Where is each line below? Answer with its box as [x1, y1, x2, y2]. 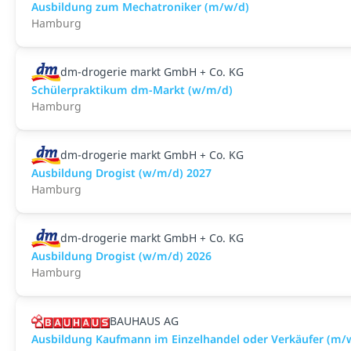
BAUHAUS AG [110, 313, 179, 328]
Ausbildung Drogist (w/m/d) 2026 [31, 248, 212, 263]
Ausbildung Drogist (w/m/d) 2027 [31, 165, 212, 180]
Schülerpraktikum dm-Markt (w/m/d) [31, 82, 233, 97]
